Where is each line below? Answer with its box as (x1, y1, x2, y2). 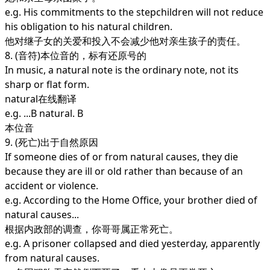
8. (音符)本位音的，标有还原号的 (5, 49, 146, 62)
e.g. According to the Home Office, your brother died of (5, 193, 257, 207)
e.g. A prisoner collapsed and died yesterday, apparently (5, 237, 260, 250)
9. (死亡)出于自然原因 (5, 136, 98, 149)
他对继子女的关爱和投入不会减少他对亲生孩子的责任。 (5, 34, 246, 48)
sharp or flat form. (5, 78, 89, 91)
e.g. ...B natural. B (5, 107, 83, 120)
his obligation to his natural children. (5, 20, 172, 33)
